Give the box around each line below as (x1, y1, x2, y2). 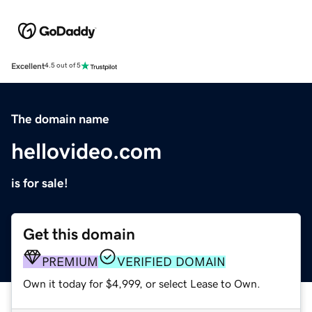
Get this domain (23, 226, 135, 242)
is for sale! (11, 176, 68, 189)
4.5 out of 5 (45, 62, 81, 70)
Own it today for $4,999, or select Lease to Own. (23, 277, 260, 289)
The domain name (11, 112, 109, 125)
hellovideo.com (11, 139, 162, 162)
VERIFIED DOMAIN (117, 255, 226, 268)
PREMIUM (42, 255, 98, 268)
